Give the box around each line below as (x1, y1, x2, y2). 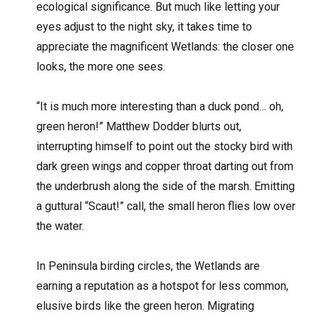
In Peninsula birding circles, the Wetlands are (36, 259, 261, 273)
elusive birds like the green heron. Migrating (36, 299, 255, 313)
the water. (36, 219, 85, 234)
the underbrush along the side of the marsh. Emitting (36, 179, 296, 194)
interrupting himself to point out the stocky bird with (36, 140, 293, 154)
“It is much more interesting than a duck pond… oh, (36, 100, 284, 114)
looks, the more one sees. (36, 60, 166, 74)
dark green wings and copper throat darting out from (36, 159, 294, 174)
